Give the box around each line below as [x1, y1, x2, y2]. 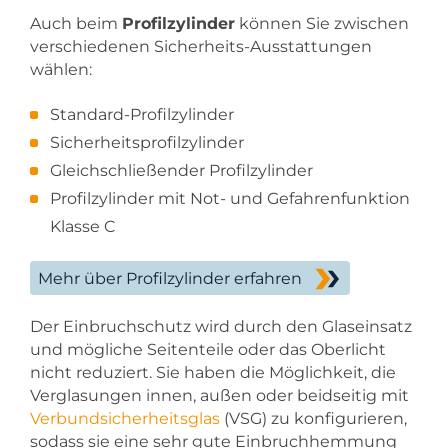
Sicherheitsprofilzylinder [50, 132, 244, 152]
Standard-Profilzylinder [50, 104, 234, 124]
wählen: [30, 59, 92, 79]
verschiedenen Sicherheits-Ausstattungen [30, 36, 372, 56]
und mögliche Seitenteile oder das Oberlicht [30, 339, 386, 359]
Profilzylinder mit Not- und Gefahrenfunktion [50, 188, 410, 208]
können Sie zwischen [235, 13, 409, 33]
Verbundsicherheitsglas [30, 408, 220, 428]
